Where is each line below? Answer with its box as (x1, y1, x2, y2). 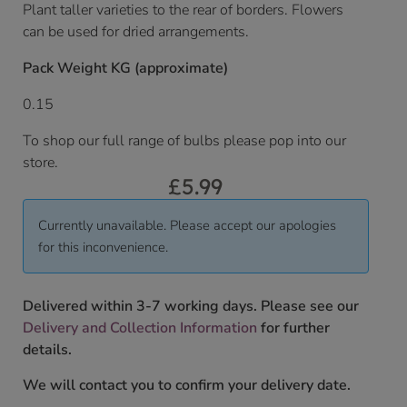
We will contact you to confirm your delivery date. (23, 374, 351, 395)
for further (257, 318, 330, 339)
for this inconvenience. (38, 238, 168, 257)
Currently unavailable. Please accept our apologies (38, 216, 336, 235)
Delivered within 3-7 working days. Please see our (23, 296, 359, 317)
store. (23, 153, 58, 174)
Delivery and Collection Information (23, 318, 257, 339)
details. (23, 340, 72, 361)
